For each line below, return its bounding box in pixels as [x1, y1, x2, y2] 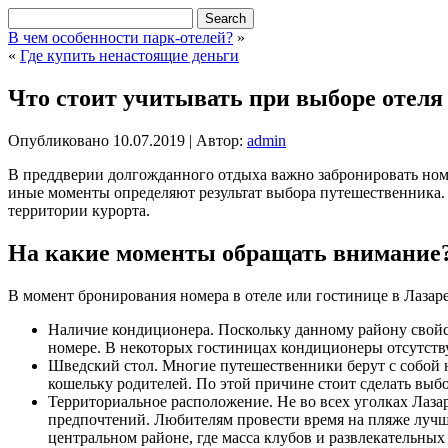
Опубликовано [8, 131, 109, 149]
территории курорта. [8, 201, 150, 219]
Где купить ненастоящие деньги [20, 47, 239, 64]
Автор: [196, 131, 243, 149]
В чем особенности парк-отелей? [8, 29, 233, 46]
